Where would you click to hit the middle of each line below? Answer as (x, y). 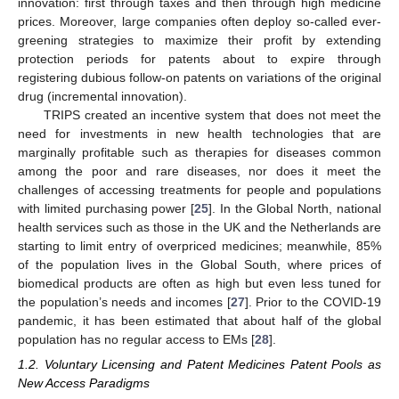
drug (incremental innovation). (102, 96)
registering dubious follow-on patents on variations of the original (199, 77)
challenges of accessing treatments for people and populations (199, 189)
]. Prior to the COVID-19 (313, 301)
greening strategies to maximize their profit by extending (199, 40)
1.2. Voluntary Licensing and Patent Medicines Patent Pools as (199, 364)
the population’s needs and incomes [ (124, 301)
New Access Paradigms (84, 383)
